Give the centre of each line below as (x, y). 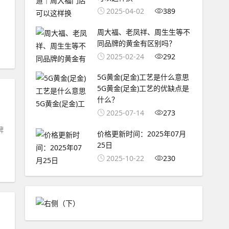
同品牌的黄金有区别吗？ (136, 43)
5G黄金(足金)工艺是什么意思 (143, 77)
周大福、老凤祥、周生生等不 (143, 32)
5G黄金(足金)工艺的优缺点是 (143, 88)
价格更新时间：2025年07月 (141, 134)
